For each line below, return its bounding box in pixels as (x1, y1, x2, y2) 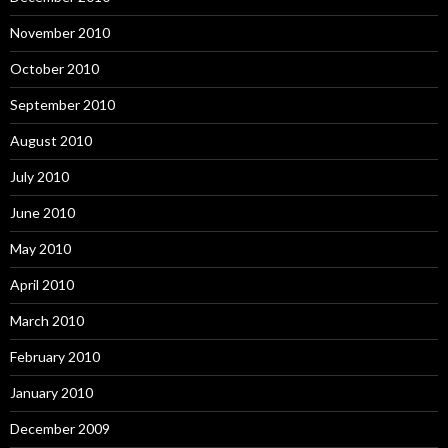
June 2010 (10, 204, 75, 222)
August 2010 (10, 132, 92, 150)
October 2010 (10, 60, 99, 78)
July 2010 (10, 168, 69, 186)
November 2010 (10, 24, 110, 42)
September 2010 (10, 96, 115, 114)
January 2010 (10, 384, 93, 402)
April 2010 (10, 276, 74, 294)
